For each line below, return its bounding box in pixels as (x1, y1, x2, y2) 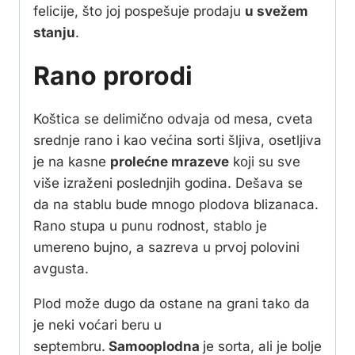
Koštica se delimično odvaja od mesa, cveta (33, 110, 313, 127)
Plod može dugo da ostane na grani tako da (33, 295, 310, 311)
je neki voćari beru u (33, 316, 162, 333)
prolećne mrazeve (110, 153, 229, 170)
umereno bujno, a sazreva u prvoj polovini (33, 239, 300, 255)
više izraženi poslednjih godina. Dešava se (33, 174, 303, 191)
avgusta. (33, 260, 89, 277)
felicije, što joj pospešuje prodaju (33, 2, 245, 19)
